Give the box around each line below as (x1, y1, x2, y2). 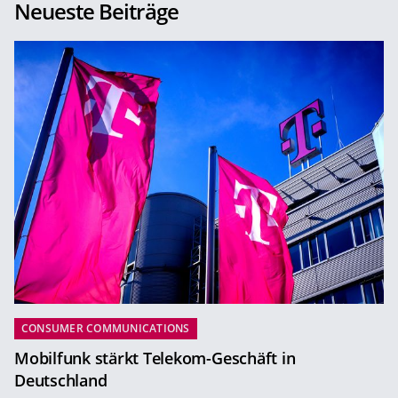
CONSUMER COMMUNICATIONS (21, 321, 190, 337)
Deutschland (14, 370, 107, 392)
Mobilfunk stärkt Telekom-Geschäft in (14, 347, 296, 370)
